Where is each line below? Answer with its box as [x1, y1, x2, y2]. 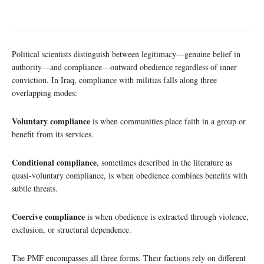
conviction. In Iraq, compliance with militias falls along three [12, 74, 217, 86]
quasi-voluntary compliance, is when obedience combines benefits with [12, 170, 247, 181]
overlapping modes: [12, 87, 77, 99]
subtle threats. [12, 183, 58, 194]
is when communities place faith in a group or [90, 115, 246, 127]
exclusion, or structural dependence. [12, 224, 131, 236]
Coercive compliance [12, 210, 85, 223]
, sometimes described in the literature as [97, 157, 232, 169]
